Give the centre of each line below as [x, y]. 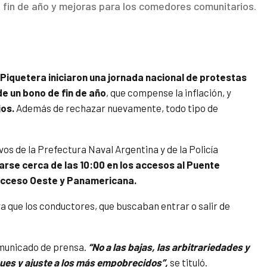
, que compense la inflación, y [169, 93]
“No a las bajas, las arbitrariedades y [169, 247]
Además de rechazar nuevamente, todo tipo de [116, 108]
